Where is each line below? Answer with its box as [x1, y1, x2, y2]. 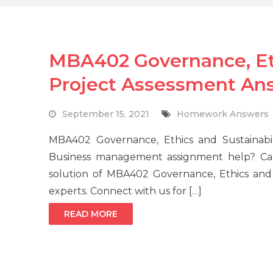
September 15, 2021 [62, 108, 149, 120]
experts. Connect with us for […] [49, 185, 202, 197]
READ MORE [64, 208, 118, 220]
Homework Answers [177, 108, 269, 120]
